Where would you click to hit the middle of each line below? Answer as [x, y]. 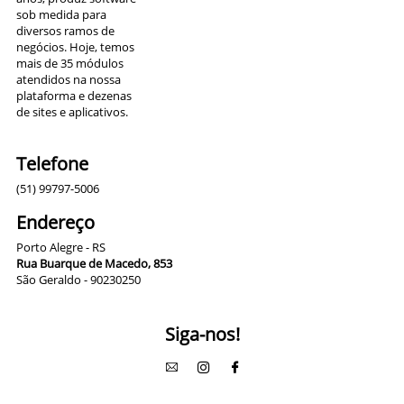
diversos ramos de [65, 30]
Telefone [52, 163]
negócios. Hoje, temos [75, 46]
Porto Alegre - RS [61, 247]
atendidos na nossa [69, 79]
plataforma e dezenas [74, 95]
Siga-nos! [202, 334]
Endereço [55, 222]
